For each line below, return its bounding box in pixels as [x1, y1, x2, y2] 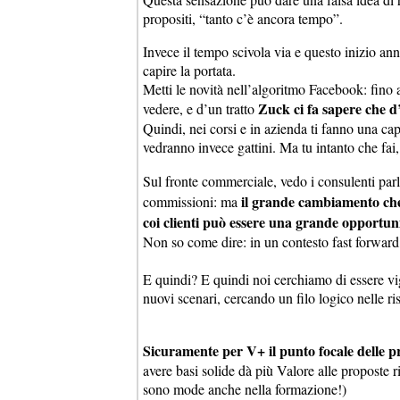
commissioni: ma [143, 191, 241, 211]
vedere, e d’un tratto [143, 98, 258, 118]
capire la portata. [143, 60, 236, 79]
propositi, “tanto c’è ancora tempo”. [143, 8, 343, 28]
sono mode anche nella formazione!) [143, 379, 346, 398]
